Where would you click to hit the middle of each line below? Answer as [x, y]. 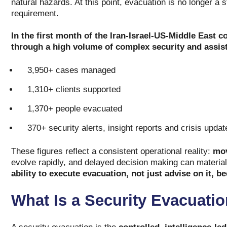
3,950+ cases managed [71, 70]
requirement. [36, 13]
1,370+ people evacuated [74, 109]
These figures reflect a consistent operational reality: [110, 151]
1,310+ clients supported [74, 89]
